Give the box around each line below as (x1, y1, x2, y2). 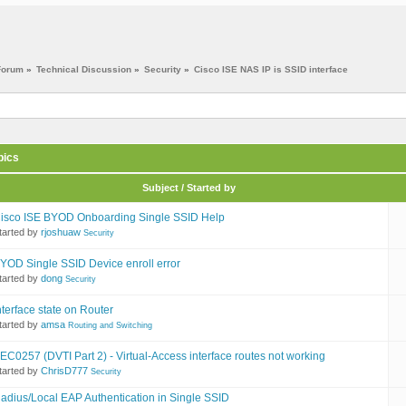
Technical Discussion (36, 64, 132, 75)
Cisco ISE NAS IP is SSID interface (194, 64, 349, 75)
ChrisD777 (41, 365, 88, 377)
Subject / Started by (141, 182, 236, 194)
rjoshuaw (41, 227, 81, 238)
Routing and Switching (68, 321, 152, 331)
